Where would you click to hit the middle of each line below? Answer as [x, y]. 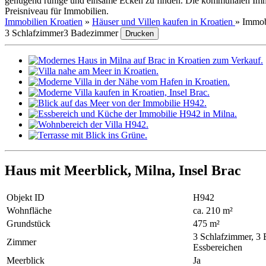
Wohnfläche [29, 211]
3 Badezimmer [91, 33]
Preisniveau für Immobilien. [57, 11]
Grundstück [28, 224]
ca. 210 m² [213, 211]
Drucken [140, 33]
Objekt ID [26, 198]
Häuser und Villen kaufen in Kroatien [164, 21]
